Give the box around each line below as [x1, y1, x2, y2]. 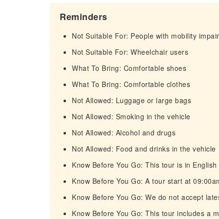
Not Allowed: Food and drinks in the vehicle [72, 144, 216, 153]
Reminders [60, 10, 108, 23]
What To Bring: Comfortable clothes [72, 79, 190, 89]
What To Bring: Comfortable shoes [72, 63, 186, 73]
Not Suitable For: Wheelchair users [72, 47, 188, 57]
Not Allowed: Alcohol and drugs [72, 128, 175, 137]
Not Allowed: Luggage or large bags [72, 95, 191, 105]
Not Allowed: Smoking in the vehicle [72, 111, 191, 121]
